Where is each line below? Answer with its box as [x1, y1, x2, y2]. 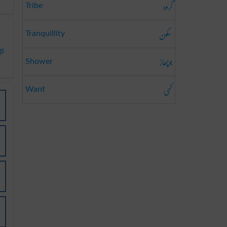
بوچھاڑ [160, 52, 172, 72]
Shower [25, 57, 53, 65]
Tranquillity [25, 29, 65, 37]
